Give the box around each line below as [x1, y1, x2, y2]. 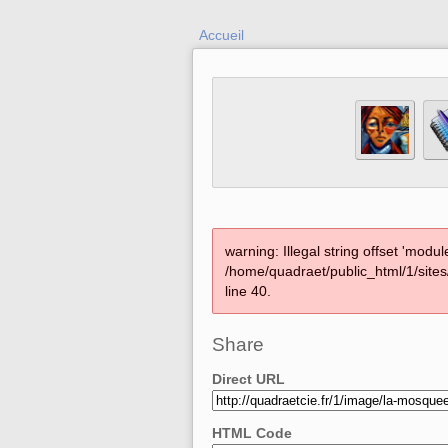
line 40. [225, 283, 271, 300]
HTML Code [212, 426, 292, 442]
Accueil [199, 27, 244, 43]
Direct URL [212, 371, 285, 387]
